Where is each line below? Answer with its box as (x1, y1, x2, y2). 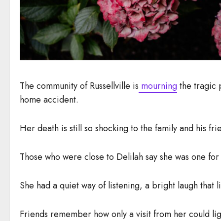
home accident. (20, 93, 78, 106)
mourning (139, 79, 177, 92)
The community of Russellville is (20, 79, 139, 92)
